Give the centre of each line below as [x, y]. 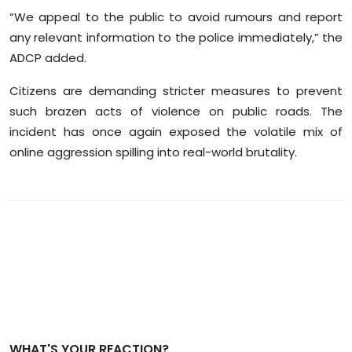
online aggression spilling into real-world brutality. [153, 152]
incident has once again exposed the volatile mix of [176, 132]
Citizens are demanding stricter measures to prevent [176, 91]
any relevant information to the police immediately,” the [176, 38]
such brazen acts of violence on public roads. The [176, 112]
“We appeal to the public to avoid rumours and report [176, 17]
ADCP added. [48, 58]
